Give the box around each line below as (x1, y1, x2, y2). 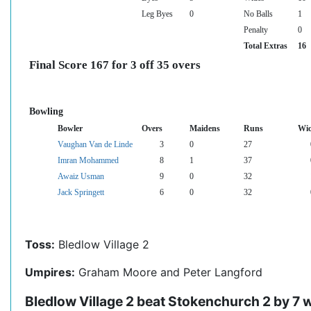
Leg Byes (142, 10, 173, 19)
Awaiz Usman (58, 172, 104, 181)
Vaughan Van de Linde (58, 140, 133, 149)
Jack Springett (58, 188, 104, 197)
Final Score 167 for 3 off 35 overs (29, 58, 201, 72)
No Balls (244, 10, 273, 19)
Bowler (58, 124, 83, 133)
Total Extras (244, 42, 287, 51)
